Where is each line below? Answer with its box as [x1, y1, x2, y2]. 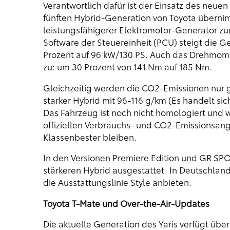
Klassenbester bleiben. [43, 130, 137, 143]
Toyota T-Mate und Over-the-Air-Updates [43, 197, 209, 209]
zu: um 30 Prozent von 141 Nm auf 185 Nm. [43, 61, 212, 73]
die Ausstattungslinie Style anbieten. [43, 176, 191, 188]
